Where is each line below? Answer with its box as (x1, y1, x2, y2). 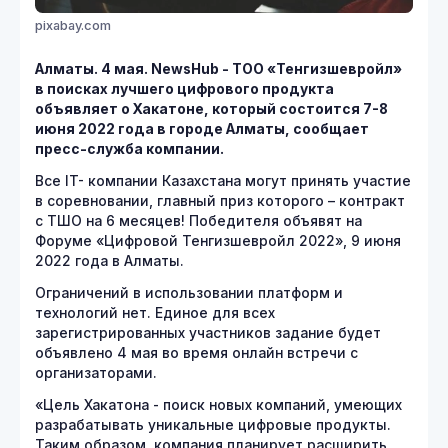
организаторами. (35, 364, 161, 381)
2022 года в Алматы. (35, 252, 188, 269)
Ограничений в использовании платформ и (35, 284, 343, 301)
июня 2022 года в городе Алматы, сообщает (35, 120, 369, 137)
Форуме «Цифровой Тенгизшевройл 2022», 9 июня (35, 232, 401, 249)
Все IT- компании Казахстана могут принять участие (35, 172, 411, 189)
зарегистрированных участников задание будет (35, 324, 381, 341)
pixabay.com (35, 17, 111, 33)
